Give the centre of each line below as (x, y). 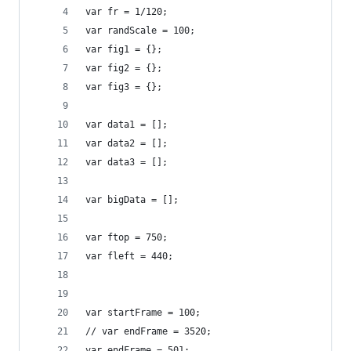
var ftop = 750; (127, 237)
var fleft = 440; (129, 256)
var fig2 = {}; (124, 68)
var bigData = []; (132, 200)
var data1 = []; (127, 125)
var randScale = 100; (140, 31)
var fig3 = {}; (124, 87)
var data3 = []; (127, 162)
